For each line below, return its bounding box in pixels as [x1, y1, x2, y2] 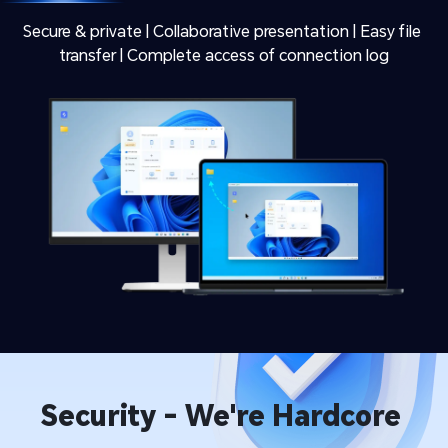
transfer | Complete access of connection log [59, 44, 389, 66]
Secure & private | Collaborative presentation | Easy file [23, 20, 421, 42]
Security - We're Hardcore [40, 397, 401, 435]
